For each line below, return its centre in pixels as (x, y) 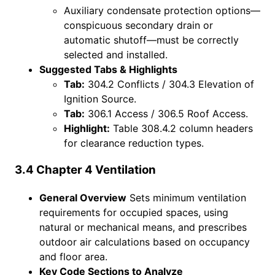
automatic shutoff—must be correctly (151, 40)
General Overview (83, 198)
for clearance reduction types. (134, 143)
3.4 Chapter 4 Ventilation (85, 170)
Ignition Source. (100, 99)
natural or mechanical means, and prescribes (143, 227)
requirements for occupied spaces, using (134, 213)
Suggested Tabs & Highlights (108, 69)
